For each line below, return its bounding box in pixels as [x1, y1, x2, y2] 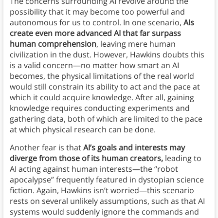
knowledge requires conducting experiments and [9, 102, 190, 113]
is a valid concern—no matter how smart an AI [9, 59, 179, 71]
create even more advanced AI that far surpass [9, 27, 181, 38]
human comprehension [9, 38, 96, 49]
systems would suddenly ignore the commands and [9, 206, 199, 217]
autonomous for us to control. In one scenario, [9, 17, 183, 28]
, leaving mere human [96, 38, 176, 49]
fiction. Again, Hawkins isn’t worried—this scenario [9, 184, 194, 196]
